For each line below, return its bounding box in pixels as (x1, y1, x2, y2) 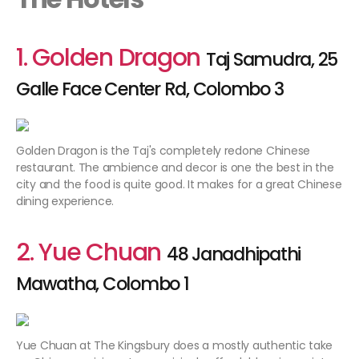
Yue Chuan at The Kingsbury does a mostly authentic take (16, 337, 333, 354)
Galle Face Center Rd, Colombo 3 (16, 76, 284, 103)
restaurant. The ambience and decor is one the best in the (16, 159, 334, 176)
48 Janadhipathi (166, 241, 301, 268)
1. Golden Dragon (16, 41, 201, 75)
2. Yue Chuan (16, 236, 162, 270)
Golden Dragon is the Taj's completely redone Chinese (16, 143, 310, 159)
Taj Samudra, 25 (205, 46, 338, 73)
